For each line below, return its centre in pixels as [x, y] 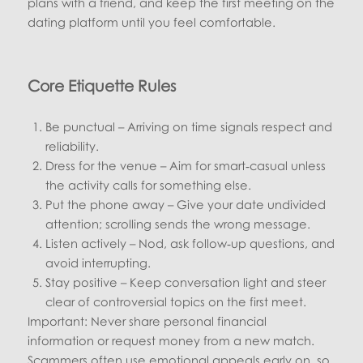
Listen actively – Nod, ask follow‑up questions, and [190, 243]
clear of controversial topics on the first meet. [176, 301]
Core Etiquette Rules [102, 85]
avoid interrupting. [98, 263]
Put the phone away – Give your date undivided [186, 204]
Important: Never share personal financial [147, 321]
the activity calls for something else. [149, 185]
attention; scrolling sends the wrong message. [178, 224]
